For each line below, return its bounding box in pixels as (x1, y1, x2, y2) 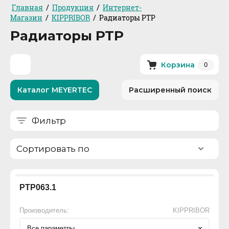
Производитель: (19, 207, 69, 215)
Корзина (161, 60, 195, 70)
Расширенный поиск (129, 85, 212, 95)
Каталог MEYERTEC (17, 85, 92, 95)
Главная (12, 3, 43, 13)
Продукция (52, 3, 94, 13)
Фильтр (32, 116, 66, 126)
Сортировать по (16, 144, 89, 154)
